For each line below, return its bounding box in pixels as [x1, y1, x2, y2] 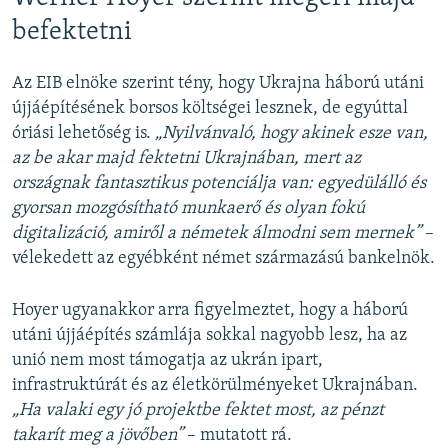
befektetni [12, 19, 132, 47]
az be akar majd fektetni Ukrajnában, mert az [12, 148, 361, 168]
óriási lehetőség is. [12, 123, 155, 143]
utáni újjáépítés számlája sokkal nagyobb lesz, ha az [12, 325, 407, 345]
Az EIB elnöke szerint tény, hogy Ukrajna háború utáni [12, 73, 424, 93]
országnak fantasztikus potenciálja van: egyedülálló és [12, 173, 426, 193]
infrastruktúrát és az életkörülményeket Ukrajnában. [12, 375, 418, 395]
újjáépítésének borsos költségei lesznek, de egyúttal [12, 98, 408, 118]
